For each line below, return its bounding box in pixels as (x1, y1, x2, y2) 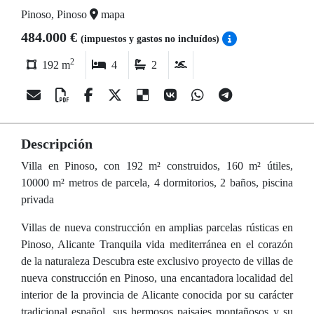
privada (21, 193, 54, 205)
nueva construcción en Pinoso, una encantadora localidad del (21, 272, 293, 284)
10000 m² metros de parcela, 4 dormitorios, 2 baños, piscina (21, 177, 293, 189)
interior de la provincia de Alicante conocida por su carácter (21, 289, 293, 301)
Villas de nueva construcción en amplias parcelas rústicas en (21, 221, 293, 233)
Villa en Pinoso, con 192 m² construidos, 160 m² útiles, (21, 160, 293, 172)
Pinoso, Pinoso (21, 8, 90, 20)
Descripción (21, 136, 93, 151)
